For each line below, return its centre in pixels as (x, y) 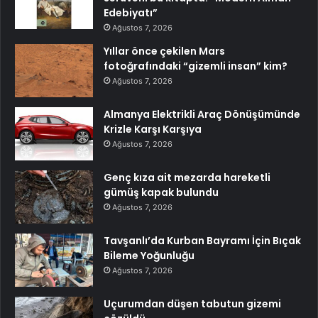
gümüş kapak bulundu (161, 193)
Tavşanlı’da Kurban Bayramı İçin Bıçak (202, 241)
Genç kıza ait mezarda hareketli (187, 178)
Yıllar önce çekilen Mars (164, 51)
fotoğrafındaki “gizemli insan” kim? (196, 66)
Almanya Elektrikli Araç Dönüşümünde (202, 115)
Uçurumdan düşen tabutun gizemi (192, 304)
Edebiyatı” (131, 13)
